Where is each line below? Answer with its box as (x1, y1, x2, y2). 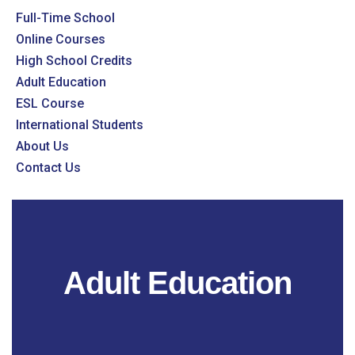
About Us (16, 138, 69, 154)
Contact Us (16, 159, 81, 175)
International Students (16, 116, 143, 132)
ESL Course (16, 95, 84, 111)
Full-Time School (16, 10, 115, 25)
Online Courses (16, 31, 105, 47)
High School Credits (16, 52, 132, 68)
